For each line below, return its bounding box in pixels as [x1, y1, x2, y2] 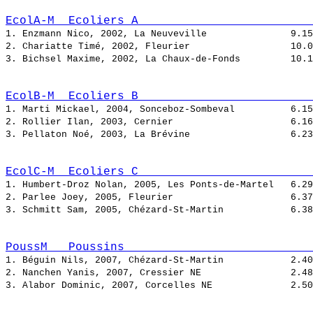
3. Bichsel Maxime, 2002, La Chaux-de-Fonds [6, 54, 291, 65]
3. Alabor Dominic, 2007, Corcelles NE [6, 280, 291, 291]
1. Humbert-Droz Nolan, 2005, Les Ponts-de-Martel [6, 180, 291, 191]
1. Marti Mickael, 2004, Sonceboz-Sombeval [6, 104, 291, 115]
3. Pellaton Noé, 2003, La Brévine [6, 129, 291, 140]
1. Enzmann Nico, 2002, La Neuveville [6, 29, 291, 40]
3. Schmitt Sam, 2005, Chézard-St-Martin [6, 205, 291, 216]
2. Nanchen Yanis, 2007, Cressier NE [6, 268, 291, 279]
